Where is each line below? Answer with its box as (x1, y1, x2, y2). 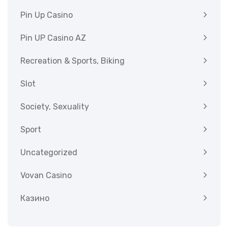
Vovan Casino (20, 170, 72, 180)
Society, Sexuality (20, 102, 89, 111)
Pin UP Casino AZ (20, 33, 86, 43)
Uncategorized (20, 148, 77, 157)
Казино (20, 193, 49, 203)
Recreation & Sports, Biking (20, 56, 125, 66)
